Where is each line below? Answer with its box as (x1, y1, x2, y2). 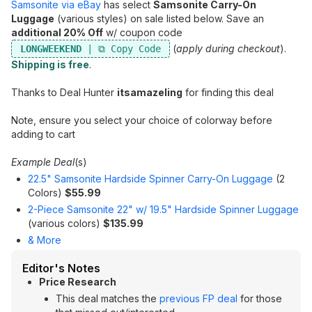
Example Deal (11, 156, 75, 168)
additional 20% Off (11, 26, 103, 38)
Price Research (39, 276, 116, 288)
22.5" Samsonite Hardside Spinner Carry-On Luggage (28, 173, 273, 185)
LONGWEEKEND (20, 43, 81, 54)
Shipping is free (11, 58, 89, 70)
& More (28, 234, 61, 246)
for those (237, 292, 282, 304)
